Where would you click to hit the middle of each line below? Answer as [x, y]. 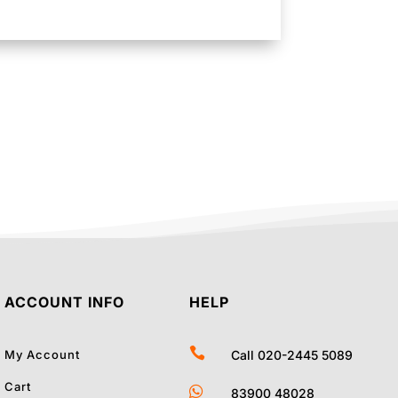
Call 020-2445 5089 [291, 355]
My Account [43, 355]
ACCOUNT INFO [65, 302]
